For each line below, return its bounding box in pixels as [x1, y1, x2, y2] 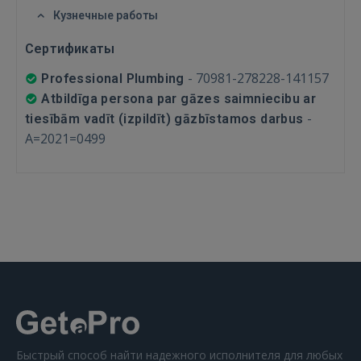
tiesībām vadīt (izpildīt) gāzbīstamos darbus [25, 111, 307, 127]
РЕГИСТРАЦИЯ [136, 16, 225, 30]
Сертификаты [25, 41, 115, 56]
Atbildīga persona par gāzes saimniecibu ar [38, 91, 317, 106]
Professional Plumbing [38, 71, 185, 86]
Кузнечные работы [53, 9, 158, 22]
